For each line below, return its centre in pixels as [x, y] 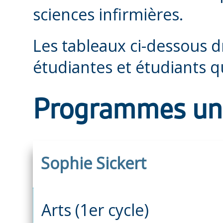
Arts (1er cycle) [95, 210]
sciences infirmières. [108, 14]
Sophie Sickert [94, 163]
